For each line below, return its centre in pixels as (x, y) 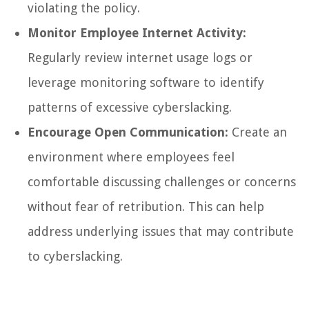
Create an (258, 132)
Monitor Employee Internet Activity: (137, 32)
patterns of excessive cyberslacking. (130, 107)
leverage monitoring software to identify (146, 82)
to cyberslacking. (75, 256)
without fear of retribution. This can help (146, 206)
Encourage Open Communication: (128, 132)
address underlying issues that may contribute (161, 231)
